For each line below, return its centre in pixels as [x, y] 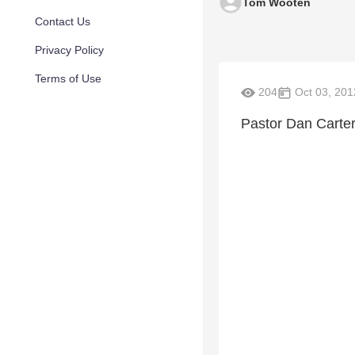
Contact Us [63, 21]
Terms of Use [68, 78]
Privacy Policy [69, 50]
